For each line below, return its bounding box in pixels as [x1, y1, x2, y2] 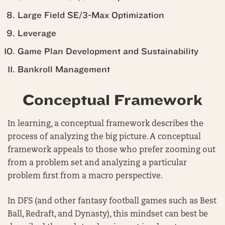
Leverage [18, 28, 56, 39]
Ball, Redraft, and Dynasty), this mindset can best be [8, 210, 208, 218]
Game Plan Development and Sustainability [18, 46, 198, 57]
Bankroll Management [18, 64, 110, 75]
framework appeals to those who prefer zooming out [8, 146, 215, 154]
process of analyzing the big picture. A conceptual [8, 133, 201, 141]
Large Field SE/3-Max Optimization [18, 10, 164, 21]
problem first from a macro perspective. [8, 172, 165, 180]
